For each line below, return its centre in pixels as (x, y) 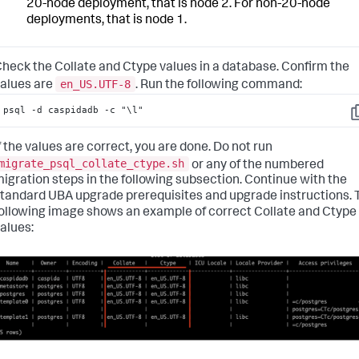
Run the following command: (221, 86)
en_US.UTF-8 (95, 85)
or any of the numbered (256, 165)
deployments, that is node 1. (107, 21)
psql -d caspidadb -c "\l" (74, 110)
